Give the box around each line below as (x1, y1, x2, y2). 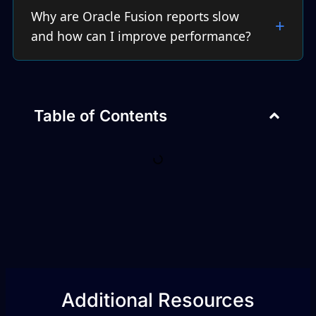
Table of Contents (34, 107, 167, 126)
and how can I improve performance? (31, 28, 251, 45)
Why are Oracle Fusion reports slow (31, 8, 239, 25)
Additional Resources (61, 288, 255, 312)
